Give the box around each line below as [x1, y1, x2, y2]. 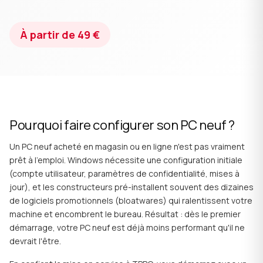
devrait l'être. [9, 235, 61, 247]
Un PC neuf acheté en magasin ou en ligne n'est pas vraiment [9, 141, 245, 152]
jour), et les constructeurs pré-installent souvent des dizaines [9, 181, 254, 193]
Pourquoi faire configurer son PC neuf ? [9, 116, 235, 134]
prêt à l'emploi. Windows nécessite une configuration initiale [9, 154, 242, 166]
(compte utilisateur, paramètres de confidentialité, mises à [9, 168, 240, 179]
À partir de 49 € [20, 28, 100, 42]
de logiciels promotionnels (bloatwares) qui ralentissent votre [9, 195, 252, 206]
